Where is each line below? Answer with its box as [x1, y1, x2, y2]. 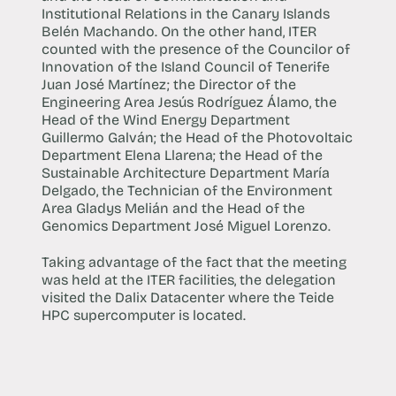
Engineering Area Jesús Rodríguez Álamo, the [41, 93, 337, 110]
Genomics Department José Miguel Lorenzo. [41, 217, 331, 234]
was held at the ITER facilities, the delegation [41, 270, 336, 288]
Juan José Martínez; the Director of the [41, 75, 296, 93]
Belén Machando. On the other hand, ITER [41, 22, 316, 40]
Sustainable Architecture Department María [41, 164, 330, 181]
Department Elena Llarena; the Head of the [41, 146, 323, 164]
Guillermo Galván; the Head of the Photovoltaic [41, 128, 353, 146]
